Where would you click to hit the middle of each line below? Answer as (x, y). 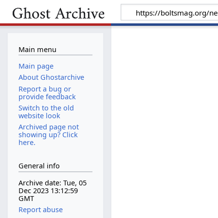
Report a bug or (45, 89)
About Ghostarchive (51, 77)
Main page (36, 66)
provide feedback (47, 96)
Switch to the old (46, 108)
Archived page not (48, 127)
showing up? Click (48, 134)
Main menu (37, 49)
